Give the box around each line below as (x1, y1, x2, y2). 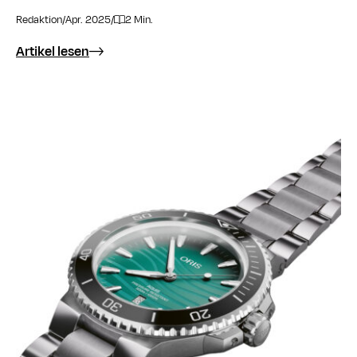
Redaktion (16, 12, 62, 27)
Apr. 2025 (65, 12, 111, 27)
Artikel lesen (16, 41, 89, 61)
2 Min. (125, 12, 154, 27)
